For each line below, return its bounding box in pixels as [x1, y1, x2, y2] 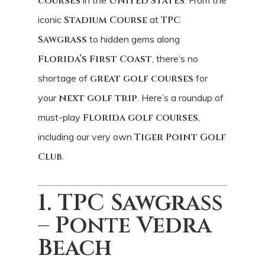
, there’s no [152, 52, 198, 64]
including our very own [38, 130, 134, 143]
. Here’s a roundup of [137, 91, 224, 104]
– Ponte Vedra [38, 210, 212, 241]
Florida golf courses [83, 111, 198, 124]
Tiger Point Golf [134, 130, 226, 144]
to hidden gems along [87, 33, 180, 45]
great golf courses [90, 72, 193, 85]
